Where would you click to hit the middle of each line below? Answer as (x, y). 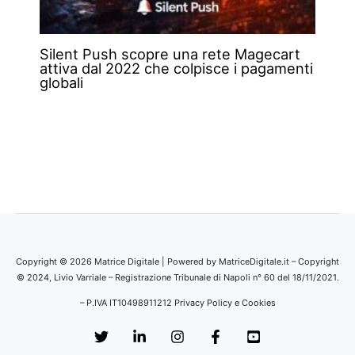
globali (61, 83)
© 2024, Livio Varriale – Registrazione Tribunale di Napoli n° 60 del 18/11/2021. (177, 278)
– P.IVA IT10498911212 (127, 303)
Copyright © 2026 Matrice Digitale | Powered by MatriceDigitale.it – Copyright (177, 262)
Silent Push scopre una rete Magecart (170, 54)
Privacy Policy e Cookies (225, 303)
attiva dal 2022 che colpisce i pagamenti (176, 69)
